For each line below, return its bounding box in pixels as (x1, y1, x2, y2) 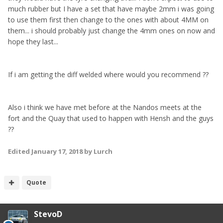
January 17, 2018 (31, 146, 83, 156)
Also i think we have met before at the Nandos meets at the (8, 102, 202, 112)
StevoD (34, 208, 62, 220)
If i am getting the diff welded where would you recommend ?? (8, 69, 209, 79)
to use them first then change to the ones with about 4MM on (8, 14, 209, 24)
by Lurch (83, 146, 112, 156)
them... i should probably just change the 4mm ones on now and (8, 25, 215, 35)
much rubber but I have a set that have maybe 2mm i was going (8, 3, 214, 13)
